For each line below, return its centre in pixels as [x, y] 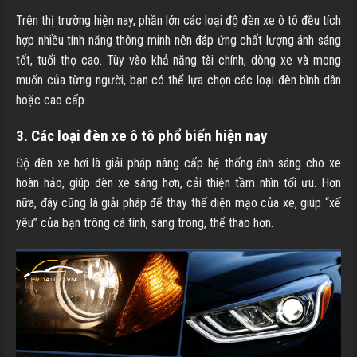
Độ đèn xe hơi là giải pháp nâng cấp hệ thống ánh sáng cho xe [178, 163]
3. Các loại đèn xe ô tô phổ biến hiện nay [142, 135]
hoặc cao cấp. [51, 100]
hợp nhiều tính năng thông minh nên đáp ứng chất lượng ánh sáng [178, 40]
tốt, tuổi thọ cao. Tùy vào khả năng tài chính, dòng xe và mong [178, 60]
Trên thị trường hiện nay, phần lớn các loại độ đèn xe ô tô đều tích [178, 20]
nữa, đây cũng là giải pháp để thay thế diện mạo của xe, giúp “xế [178, 203]
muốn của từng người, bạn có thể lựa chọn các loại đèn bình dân [178, 80]
